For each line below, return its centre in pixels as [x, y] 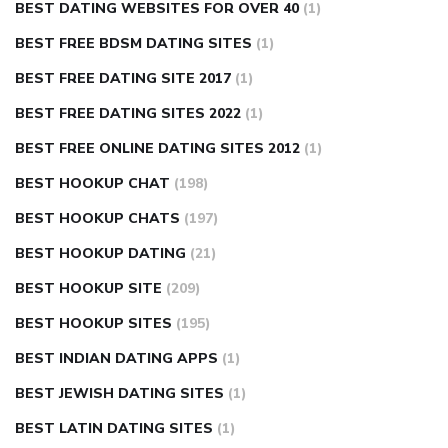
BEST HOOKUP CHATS [97, 219]
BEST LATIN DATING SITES [114, 429]
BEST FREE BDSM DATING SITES [133, 44]
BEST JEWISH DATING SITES [119, 394]
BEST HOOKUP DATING [100, 254]
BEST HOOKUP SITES [93, 324]
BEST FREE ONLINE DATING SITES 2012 [157, 149]
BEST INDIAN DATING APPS [116, 359]
